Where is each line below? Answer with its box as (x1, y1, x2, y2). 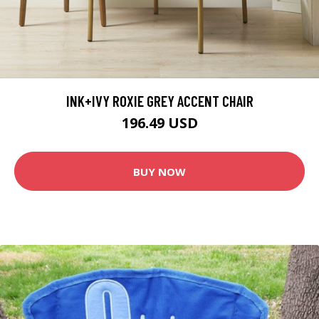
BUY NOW (133, 164, 186, 179)
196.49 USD (121, 113, 198, 133)
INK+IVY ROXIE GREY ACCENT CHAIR (66, 92, 253, 110)
